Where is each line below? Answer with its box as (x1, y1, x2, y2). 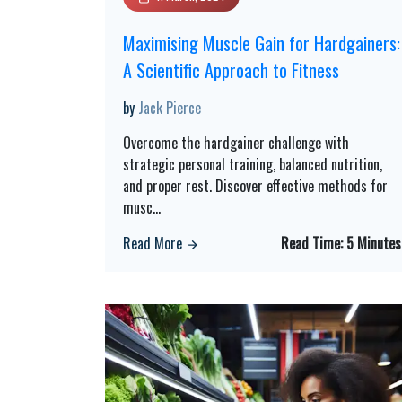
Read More (123, 232, 186, 254)
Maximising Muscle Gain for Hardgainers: (123, 30, 400, 57)
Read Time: (280, 232, 346, 254)
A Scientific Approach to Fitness (123, 57, 339, 83)
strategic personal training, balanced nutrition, (123, 153, 382, 175)
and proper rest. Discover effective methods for (123, 175, 388, 197)
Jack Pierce (138, 97, 201, 118)
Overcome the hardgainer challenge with (123, 132, 349, 153)
